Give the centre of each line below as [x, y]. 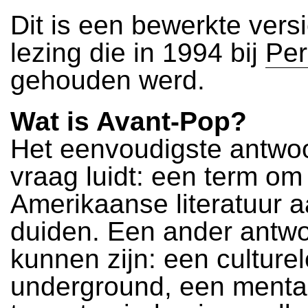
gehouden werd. [108, 80]
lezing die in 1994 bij [138, 53]
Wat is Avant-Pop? [129, 121]
